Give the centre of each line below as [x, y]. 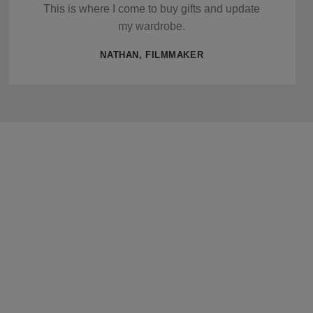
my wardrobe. [152, 26]
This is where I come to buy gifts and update [152, 8]
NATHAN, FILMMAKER [152, 54]
